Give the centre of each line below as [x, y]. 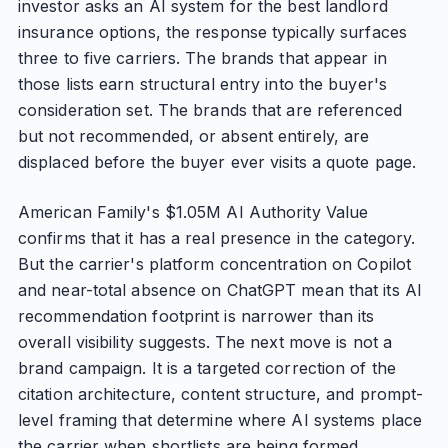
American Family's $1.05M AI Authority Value [193, 212]
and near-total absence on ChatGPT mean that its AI [219, 290]
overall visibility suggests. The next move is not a [205, 342]
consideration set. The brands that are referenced [209, 110]
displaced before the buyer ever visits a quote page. [217, 162]
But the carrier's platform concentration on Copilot [214, 264]
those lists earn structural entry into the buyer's [202, 84]
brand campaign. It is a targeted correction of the [206, 368]
